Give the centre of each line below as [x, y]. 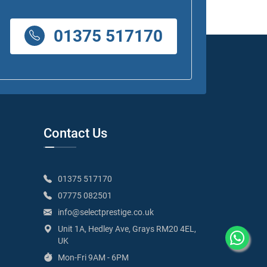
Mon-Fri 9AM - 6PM [93, 257]
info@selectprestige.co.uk [106, 212]
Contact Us [75, 133]
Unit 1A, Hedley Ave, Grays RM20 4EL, [127, 229]
